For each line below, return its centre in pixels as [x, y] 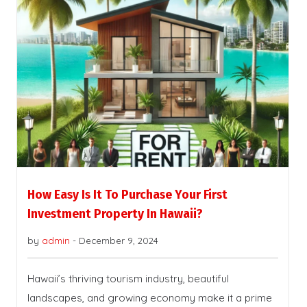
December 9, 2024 [119, 241]
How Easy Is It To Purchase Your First [127, 195]
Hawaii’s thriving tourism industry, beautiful [128, 279]
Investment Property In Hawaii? [115, 214]
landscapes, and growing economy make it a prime [150, 298]
